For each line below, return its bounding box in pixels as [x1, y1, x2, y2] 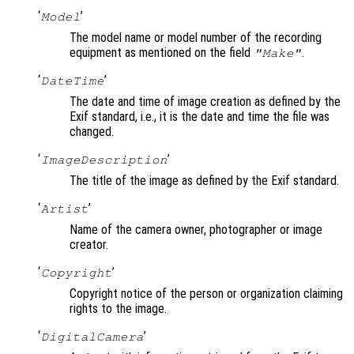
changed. [70, 124, 114, 140]
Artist [40, 202, 88, 216]
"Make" [254, 47, 302, 60]
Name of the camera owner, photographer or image [70, 222, 322, 238]
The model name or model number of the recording [70, 30, 322, 46]
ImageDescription [40, 153, 168, 167]
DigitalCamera [40, 330, 144, 344]
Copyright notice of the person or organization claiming [70, 286, 343, 302]
